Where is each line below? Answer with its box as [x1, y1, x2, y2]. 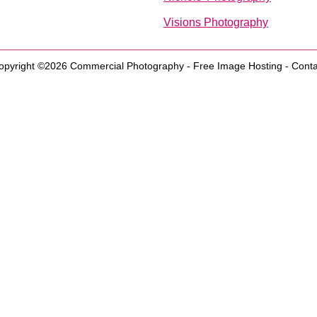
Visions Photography [163, 16, 268, 28]
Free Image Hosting [192, 60, 282, 71]
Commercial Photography [69, 60, 184, 71]
